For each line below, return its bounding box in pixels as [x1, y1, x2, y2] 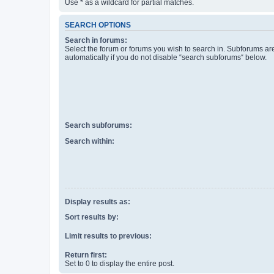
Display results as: [65, 197, 130, 206]
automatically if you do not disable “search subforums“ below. [65, 53, 267, 62]
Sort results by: [65, 213, 119, 222]
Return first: [65, 251, 107, 260]
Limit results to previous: [65, 232, 152, 241]
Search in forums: [65, 36, 127, 45]
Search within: [65, 136, 114, 146]
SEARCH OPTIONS [65, 21, 131, 29]
